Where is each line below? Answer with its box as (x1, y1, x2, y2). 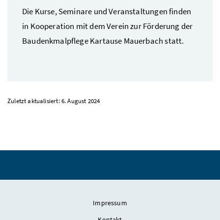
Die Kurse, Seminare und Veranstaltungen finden (22, 5, 192, 17)
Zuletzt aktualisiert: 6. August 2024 (7, 96, 100, 105)
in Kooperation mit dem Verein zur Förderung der (22, 20, 193, 31)
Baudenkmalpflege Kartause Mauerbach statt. (22, 35, 184, 46)
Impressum (93, 198, 127, 207)
